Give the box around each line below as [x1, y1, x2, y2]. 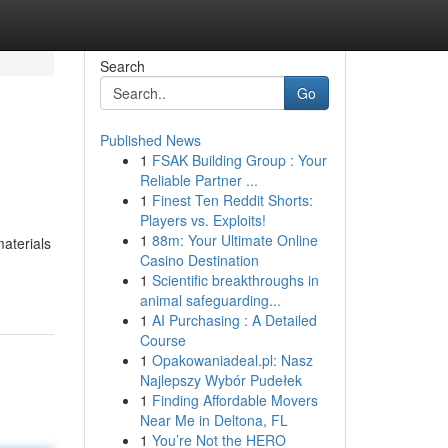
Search [99, 56, 145, 76]
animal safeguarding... [139, 290, 281, 310]
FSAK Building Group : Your [151, 150, 327, 170]
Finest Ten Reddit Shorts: [151, 190, 313, 210]
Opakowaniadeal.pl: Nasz [151, 350, 313, 370]
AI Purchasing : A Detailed [151, 310, 317, 330]
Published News [99, 130, 201, 150]
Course [139, 330, 186, 350]
